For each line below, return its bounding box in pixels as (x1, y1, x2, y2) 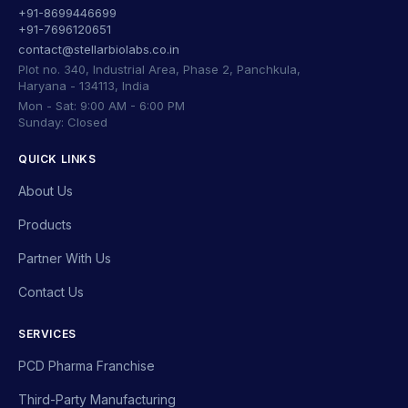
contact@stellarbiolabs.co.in (18, 42, 179, 56)
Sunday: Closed (18, 115, 107, 129)
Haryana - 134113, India (18, 78, 149, 93)
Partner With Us (18, 250, 111, 266)
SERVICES (18, 327, 76, 341)
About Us (18, 183, 73, 199)
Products (18, 217, 72, 232)
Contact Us (18, 284, 84, 300)
